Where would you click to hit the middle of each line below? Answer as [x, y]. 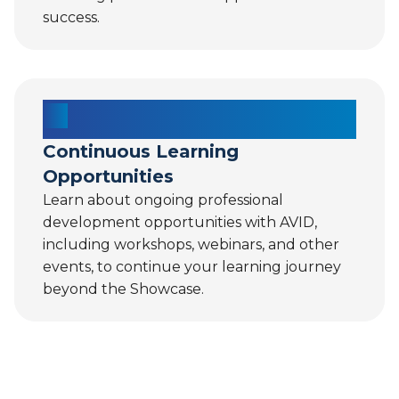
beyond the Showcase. [123, 289]
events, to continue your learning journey [192, 267]
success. [71, 18]
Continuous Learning [141, 152]
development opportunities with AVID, [180, 223]
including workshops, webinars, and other [191, 245]
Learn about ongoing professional [163, 200]
